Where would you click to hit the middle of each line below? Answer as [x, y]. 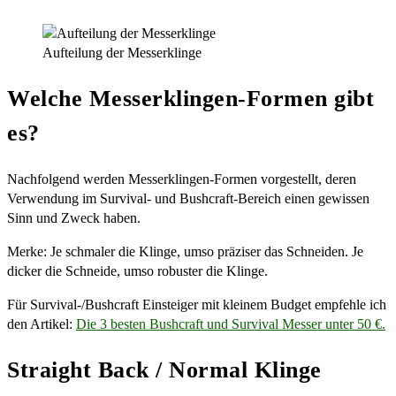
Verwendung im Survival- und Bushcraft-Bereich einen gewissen [188, 198]
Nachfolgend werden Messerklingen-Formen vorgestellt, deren [182, 179]
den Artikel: [42, 324]
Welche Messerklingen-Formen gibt [190, 99]
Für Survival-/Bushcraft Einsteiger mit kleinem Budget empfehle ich [197, 304]
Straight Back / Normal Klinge [164, 370]
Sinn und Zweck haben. [76, 217]
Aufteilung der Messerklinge [122, 52]
